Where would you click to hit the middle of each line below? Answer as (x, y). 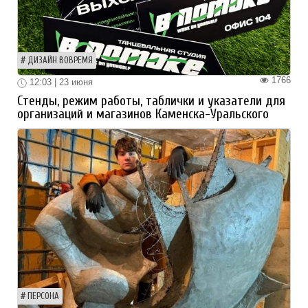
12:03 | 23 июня (60, 82)
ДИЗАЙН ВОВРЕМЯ (60, 61)
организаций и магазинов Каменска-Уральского (143, 114)
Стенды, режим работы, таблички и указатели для (151, 101)
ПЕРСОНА (43, 296)
